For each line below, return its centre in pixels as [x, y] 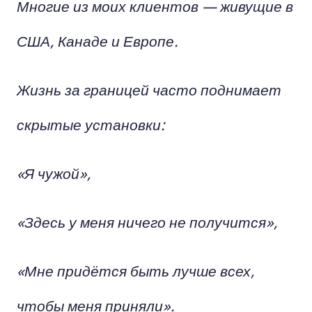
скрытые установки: [91, 124]
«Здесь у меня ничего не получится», [147, 221]
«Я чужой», [54, 173]
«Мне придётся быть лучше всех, [136, 270]
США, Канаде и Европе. [97, 40]
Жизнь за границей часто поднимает [149, 89]
